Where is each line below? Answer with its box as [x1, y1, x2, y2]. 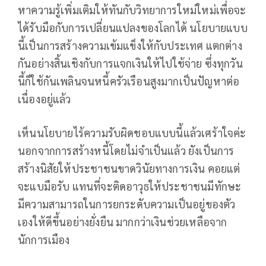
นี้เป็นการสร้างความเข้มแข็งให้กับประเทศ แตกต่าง [18, 38, 242, 52]
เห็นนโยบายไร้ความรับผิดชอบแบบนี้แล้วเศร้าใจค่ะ [18, 125, 246, 140]
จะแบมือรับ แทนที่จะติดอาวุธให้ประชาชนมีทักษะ [18, 179, 242, 193]
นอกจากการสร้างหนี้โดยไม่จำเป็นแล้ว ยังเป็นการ [18, 143, 235, 157]
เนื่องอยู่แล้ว [18, 91, 74, 106]
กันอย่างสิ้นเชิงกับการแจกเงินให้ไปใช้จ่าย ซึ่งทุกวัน [18, 56, 243, 70]
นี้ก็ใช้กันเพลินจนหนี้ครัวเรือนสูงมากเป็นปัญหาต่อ [18, 74, 240, 88]
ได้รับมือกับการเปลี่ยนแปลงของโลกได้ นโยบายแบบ [18, 20, 248, 34]
